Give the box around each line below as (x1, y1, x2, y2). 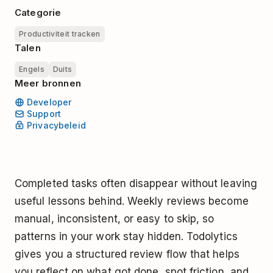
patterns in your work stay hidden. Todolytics (15, 230, 238, 243)
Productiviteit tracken (19, 29, 101, 38)
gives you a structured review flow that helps (15, 248, 239, 261)
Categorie (15, 6, 62, 18)
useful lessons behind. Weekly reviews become (15, 195, 249, 208)
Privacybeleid (27, 119, 86, 130)
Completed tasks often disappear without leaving (15, 177, 257, 190)
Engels (19, 64, 44, 74)
